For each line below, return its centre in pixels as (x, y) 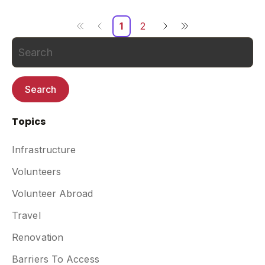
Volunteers (36, 171)
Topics (29, 121)
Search (41, 89)
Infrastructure (44, 149)
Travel (26, 215)
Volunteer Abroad (53, 193)
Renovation (38, 237)
